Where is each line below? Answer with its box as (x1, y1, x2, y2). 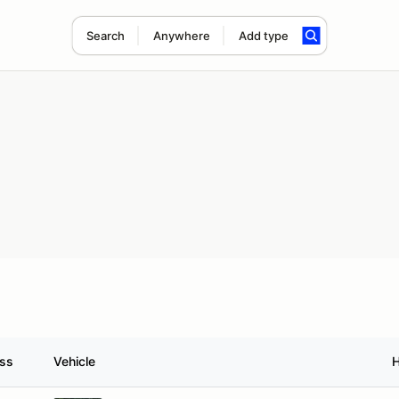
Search (85, 28, 125, 43)
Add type (238, 28, 289, 43)
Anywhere (152, 28, 210, 43)
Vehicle (53, 354, 95, 369)
